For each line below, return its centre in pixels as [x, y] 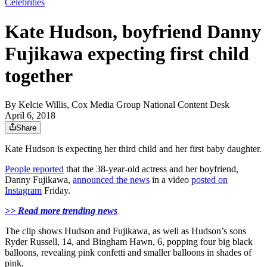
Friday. [56, 191]
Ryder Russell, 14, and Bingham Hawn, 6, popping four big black [129, 242]
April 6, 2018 [30, 116]
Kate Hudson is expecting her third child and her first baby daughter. [133, 149]
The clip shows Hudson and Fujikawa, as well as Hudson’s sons [125, 231]
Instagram [23, 191]
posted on [209, 180]
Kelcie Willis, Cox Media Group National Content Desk [124, 105]
